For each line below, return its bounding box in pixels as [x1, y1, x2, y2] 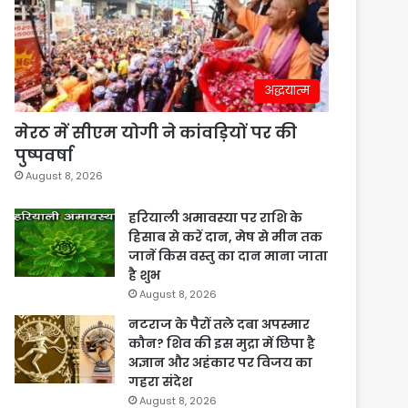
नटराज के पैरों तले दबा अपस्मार [128, 315, 311, 334]
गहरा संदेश [128, 372, 193, 392]
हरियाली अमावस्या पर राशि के [128, 209, 303, 228]
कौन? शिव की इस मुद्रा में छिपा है [128, 334, 316, 353]
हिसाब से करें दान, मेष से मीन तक [128, 228, 323, 247]
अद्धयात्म [264, 82, 310, 100]
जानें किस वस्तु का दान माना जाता [128, 247, 329, 266]
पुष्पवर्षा [15, 144, 74, 168]
